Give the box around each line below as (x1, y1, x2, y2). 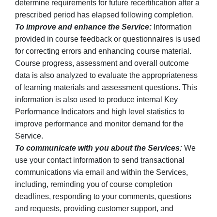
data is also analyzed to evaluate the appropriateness (15, 71, 198, 79)
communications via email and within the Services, (15, 168, 188, 176)
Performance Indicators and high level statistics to (15, 108, 185, 116)
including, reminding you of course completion (15, 180, 172, 188)
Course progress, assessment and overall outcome (15, 59, 189, 67)
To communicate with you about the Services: (15, 144, 182, 152)
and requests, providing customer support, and (15, 204, 173, 213)
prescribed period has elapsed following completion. (15, 11, 194, 19)
